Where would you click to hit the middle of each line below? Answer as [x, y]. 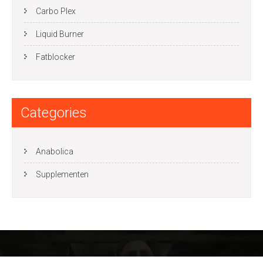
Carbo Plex [56, 11]
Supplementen [62, 174]
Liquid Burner [60, 34]
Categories [54, 113]
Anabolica [55, 151]
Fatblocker [55, 57]
